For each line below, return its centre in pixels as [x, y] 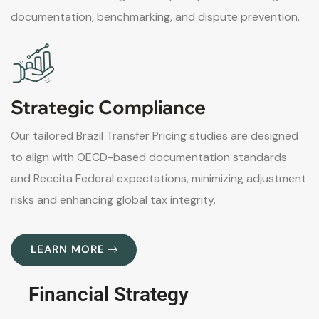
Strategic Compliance [108, 108]
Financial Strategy [109, 294]
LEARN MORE [68, 250]
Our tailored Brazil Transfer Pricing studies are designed [155, 136]
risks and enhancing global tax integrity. [113, 200]
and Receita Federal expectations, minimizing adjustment [158, 179]
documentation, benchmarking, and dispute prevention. [155, 17]
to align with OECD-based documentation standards [149, 157]
